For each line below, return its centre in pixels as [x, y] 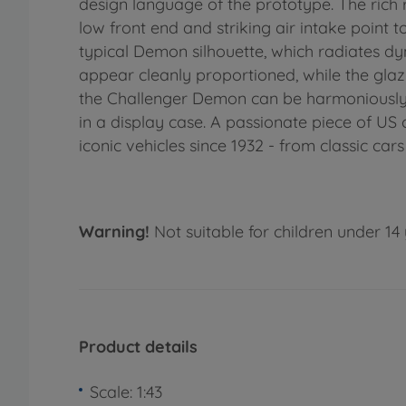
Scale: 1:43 [126, 391]
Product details [138, 347]
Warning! [114, 232]
